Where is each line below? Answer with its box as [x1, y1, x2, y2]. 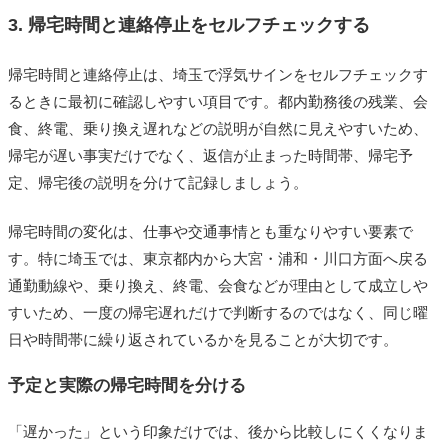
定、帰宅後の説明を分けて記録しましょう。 [8, 174, 308, 192]
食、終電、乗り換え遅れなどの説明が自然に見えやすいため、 [8, 120, 428, 138]
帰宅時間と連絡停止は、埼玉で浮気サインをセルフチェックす [8, 66, 428, 84]
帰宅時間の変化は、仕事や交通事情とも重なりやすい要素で [8, 223, 413, 241]
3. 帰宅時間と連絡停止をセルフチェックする [8, 15, 370, 36]
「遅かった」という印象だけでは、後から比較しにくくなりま [8, 423, 428, 441]
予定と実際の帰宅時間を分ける [8, 376, 246, 395]
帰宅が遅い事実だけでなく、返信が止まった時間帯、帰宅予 [8, 147, 413, 165]
